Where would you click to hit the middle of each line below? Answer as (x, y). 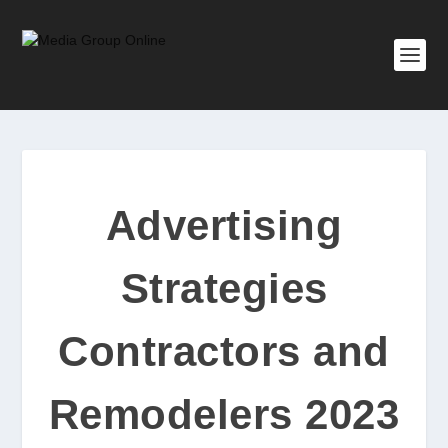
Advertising (224, 225)
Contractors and (224, 351)
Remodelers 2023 (224, 414)
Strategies (224, 288)
